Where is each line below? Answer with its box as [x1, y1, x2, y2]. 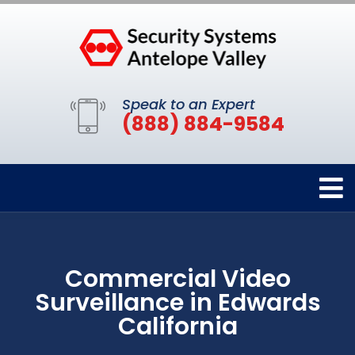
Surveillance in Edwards [34, 285, 321, 319]
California [117, 309, 238, 343]
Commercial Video [64, 261, 291, 296]
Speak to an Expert [122, 94, 255, 114]
